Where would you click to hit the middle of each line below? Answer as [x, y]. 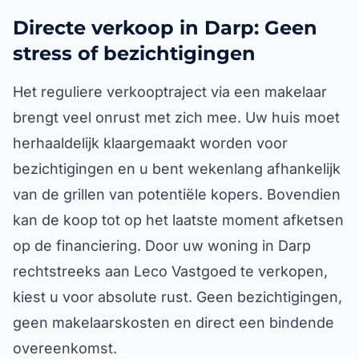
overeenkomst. [65, 348]
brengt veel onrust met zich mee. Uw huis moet [176, 117]
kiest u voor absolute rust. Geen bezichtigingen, [177, 297]
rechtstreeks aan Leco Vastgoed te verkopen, [170, 271]
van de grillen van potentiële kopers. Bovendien [177, 194]
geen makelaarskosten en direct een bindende [173, 323]
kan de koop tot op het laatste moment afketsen [178, 220]
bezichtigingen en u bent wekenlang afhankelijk [177, 169]
